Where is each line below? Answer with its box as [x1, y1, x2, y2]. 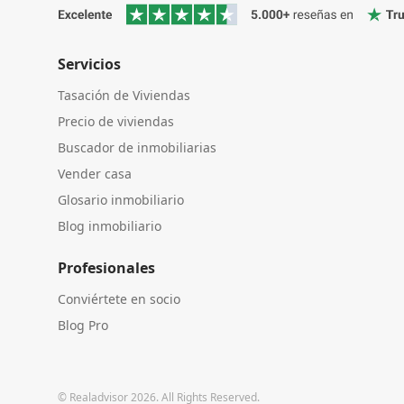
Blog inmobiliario [58, 216, 161, 234]
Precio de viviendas [58, 112, 174, 130]
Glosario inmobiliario [58, 190, 184, 208]
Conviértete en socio [58, 289, 180, 308]
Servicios [58, 53, 121, 74]
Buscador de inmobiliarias [58, 138, 216, 156]
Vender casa [58, 164, 132, 182]
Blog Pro [58, 316, 108, 334]
